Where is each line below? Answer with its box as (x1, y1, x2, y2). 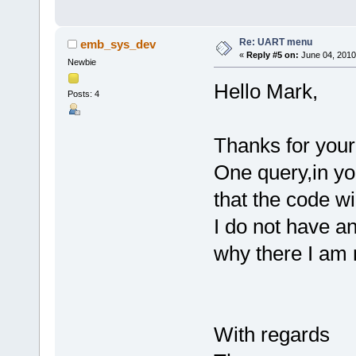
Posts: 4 (67, 88, 99, 99)
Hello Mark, (213, 79, 318, 103)
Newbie (67, 56, 96, 67)
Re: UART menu (238, 36, 312, 48)
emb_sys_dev (80, 37, 157, 51)
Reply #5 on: (246, 49, 299, 60)
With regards (213, 322, 330, 346)
